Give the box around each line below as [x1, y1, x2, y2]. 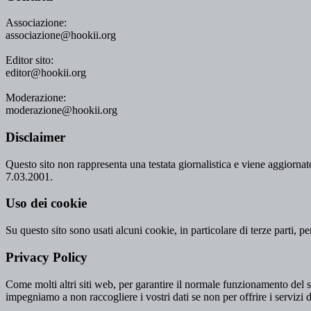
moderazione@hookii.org [6, 104, 117, 117]
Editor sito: [6, 54, 53, 67]
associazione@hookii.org [6, 29, 116, 42]
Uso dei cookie [6, 196, 87, 211]
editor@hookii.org [6, 67, 86, 79]
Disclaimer [6, 129, 65, 144]
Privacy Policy [6, 249, 87, 264]
